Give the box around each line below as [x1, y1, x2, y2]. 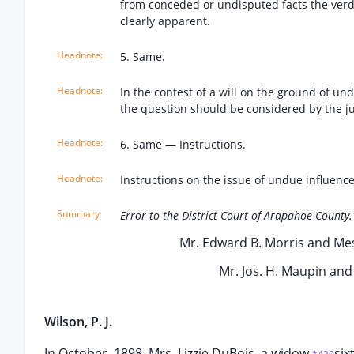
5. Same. [120, 49, 165, 64]
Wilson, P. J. [44, 313, 112, 330]
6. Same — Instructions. [120, 137, 246, 152]
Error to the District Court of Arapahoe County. [120, 208, 352, 223]
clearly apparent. [120, 13, 210, 28]
